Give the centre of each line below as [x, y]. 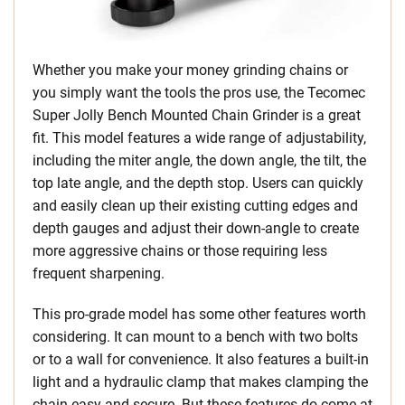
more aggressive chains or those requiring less [180, 251]
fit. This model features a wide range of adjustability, [199, 138]
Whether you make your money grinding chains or [190, 71]
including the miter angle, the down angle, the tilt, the [199, 161]
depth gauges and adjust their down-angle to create [196, 229]
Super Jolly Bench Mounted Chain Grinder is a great [197, 116]
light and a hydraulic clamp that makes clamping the [200, 382]
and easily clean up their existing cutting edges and [195, 206]
